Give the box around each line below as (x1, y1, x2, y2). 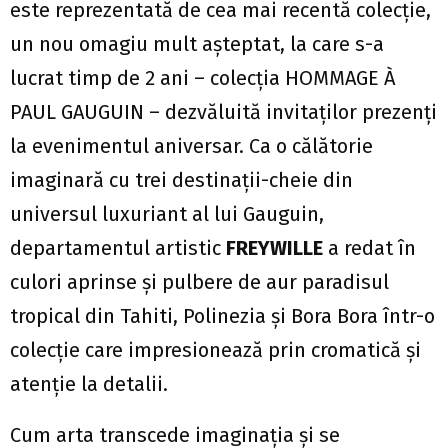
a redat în (323, 236, 416, 261)
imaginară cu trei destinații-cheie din (10, 168, 353, 193)
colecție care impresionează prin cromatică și (10, 338, 421, 363)
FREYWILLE (226, 236, 323, 261)
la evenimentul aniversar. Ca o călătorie (10, 134, 373, 159)
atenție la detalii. (10, 372, 168, 397)
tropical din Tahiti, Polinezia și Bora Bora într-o (10, 304, 435, 329)
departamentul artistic (10, 236, 226, 261)
